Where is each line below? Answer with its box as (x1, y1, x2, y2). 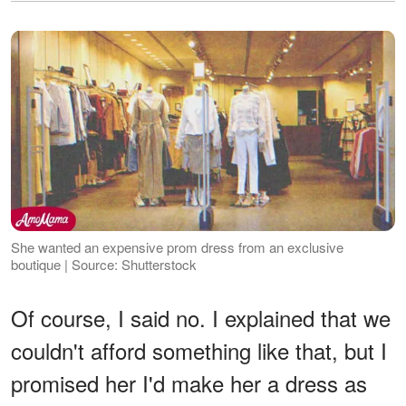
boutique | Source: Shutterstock (11, 255, 197, 275)
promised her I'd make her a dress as (11, 367, 367, 400)
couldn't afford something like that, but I (11, 334, 387, 367)
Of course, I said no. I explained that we (11, 302, 391, 334)
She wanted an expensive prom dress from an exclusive (11, 237, 343, 257)
